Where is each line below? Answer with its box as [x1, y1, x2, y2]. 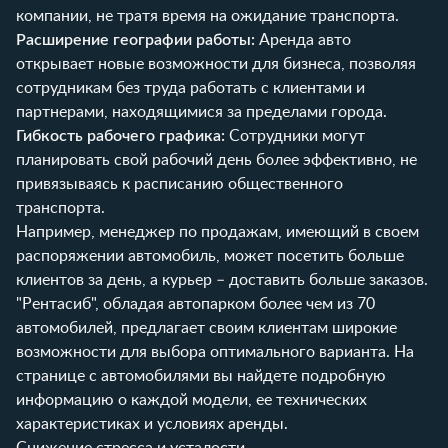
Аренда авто [255, 31, 351, 48]
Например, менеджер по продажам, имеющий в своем [16, 223, 419, 240]
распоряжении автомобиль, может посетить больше [16, 247, 404, 264]
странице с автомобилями [16, 367, 209, 384]
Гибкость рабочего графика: [16, 127, 225, 144]
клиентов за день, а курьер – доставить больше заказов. [16, 271, 428, 288]
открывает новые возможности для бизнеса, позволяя [16, 55, 416, 72]
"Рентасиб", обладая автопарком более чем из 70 [16, 295, 375, 312]
